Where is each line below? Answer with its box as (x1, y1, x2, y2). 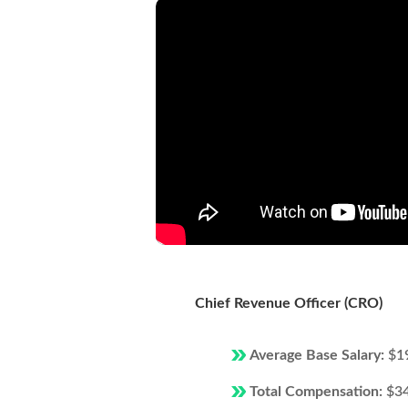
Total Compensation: (250, 384, 386, 399)
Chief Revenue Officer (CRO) (195, 296, 382, 311)
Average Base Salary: (250, 348, 388, 362)
